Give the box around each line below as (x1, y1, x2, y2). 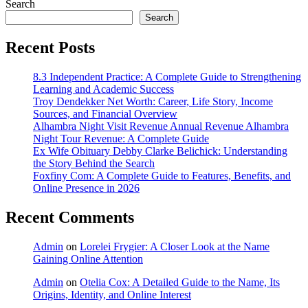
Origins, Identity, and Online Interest (33, 288, 191, 300)
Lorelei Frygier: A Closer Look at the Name (80, 240, 269, 252)
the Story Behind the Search (33, 157, 155, 169)
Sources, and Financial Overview (33, 107, 177, 120)
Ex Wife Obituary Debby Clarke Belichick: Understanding (33, 144, 287, 157)
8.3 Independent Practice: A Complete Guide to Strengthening (33, 70, 301, 82)
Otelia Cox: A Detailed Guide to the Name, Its (80, 276, 280, 288)
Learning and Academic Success (33, 82, 174, 95)
